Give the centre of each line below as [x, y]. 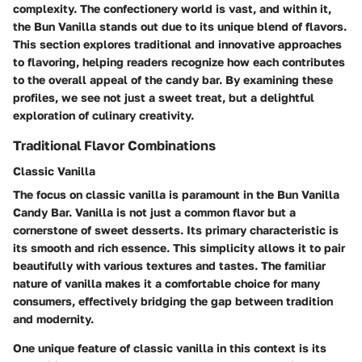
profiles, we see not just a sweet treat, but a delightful [164, 97]
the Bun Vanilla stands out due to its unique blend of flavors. [180, 26]
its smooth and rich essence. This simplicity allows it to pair [179, 247]
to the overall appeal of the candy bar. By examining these [173, 79]
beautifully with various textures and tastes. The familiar [169, 265]
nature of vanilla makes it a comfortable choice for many [166, 283]
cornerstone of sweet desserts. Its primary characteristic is [176, 229]
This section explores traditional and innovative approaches [177, 44]
